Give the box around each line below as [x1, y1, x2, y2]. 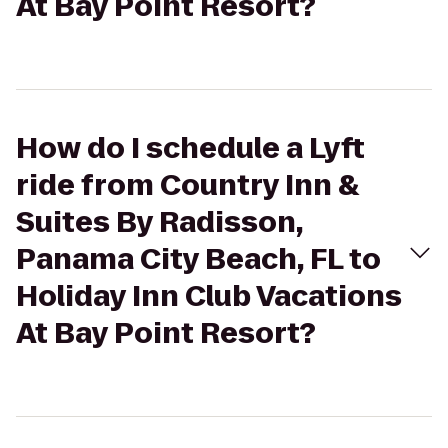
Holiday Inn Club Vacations [16, 277, 402, 316]
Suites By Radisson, [16, 203, 303, 242]
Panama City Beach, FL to [16, 240, 381, 279]
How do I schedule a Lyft [16, 129, 365, 168]
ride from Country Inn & [16, 166, 359, 205]
